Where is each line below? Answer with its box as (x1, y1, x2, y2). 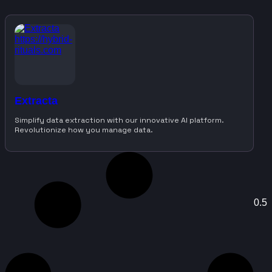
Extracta (15, 95, 58, 107)
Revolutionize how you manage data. (15, 124, 153, 135)
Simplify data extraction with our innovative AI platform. (15, 115, 224, 125)
